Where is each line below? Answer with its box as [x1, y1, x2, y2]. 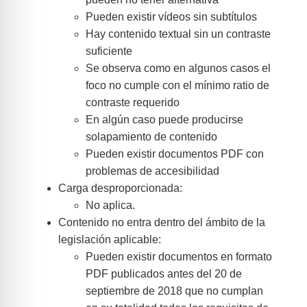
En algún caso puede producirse [85, 114, 243, 126]
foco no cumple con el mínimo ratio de [85, 79, 269, 92]
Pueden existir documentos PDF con [85, 148, 264, 160]
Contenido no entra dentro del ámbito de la [58, 217, 265, 229]
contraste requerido [85, 97, 180, 109]
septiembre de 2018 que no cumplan [85, 285, 263, 297]
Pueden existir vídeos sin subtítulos [85, 11, 257, 23]
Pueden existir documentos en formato [85, 251, 272, 263]
